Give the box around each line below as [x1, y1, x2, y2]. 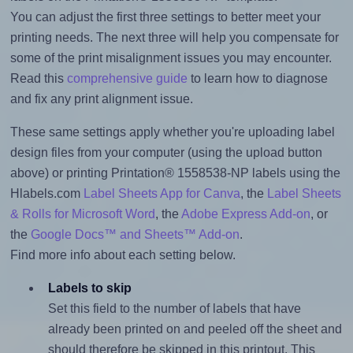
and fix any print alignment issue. [9, 92, 193, 106]
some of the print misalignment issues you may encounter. [9, 51, 332, 65]
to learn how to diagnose [187, 72, 328, 86]
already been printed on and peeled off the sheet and [47, 322, 342, 336]
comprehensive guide [66, 72, 188, 86]
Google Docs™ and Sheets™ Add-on [30, 228, 240, 242]
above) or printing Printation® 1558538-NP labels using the [9, 166, 340, 180]
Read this [9, 72, 67, 86]
